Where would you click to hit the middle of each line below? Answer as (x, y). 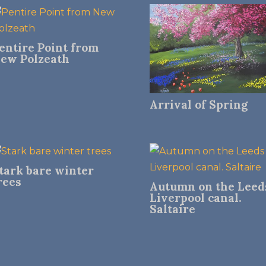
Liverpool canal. (195, 198)
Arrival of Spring (198, 104)
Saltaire (172, 209)
